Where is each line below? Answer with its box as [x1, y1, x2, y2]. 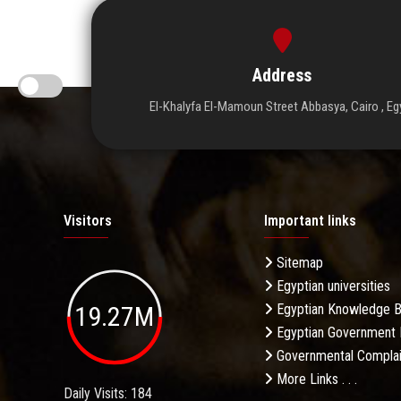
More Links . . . [273, 371, 357, 388]
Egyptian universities [273, 277, 390, 295]
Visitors [64, 212, 112, 230]
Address [252, 64, 312, 87]
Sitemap [273, 254, 323, 272]
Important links [264, 212, 356, 230]
